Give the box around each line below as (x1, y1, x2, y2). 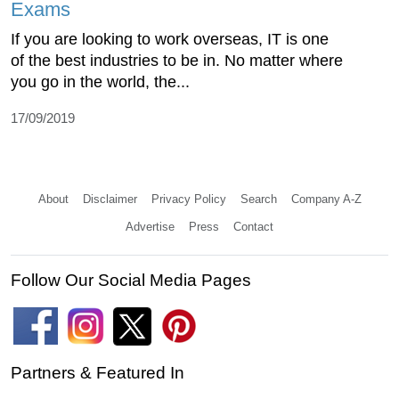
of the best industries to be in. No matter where (11, 51, 343, 69)
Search (240, 191, 277, 206)
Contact (233, 219, 273, 233)
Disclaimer (82, 191, 137, 206)
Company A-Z (290, 191, 362, 206)
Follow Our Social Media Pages (11, 270, 251, 289)
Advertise (126, 219, 175, 233)
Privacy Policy (151, 191, 226, 206)
